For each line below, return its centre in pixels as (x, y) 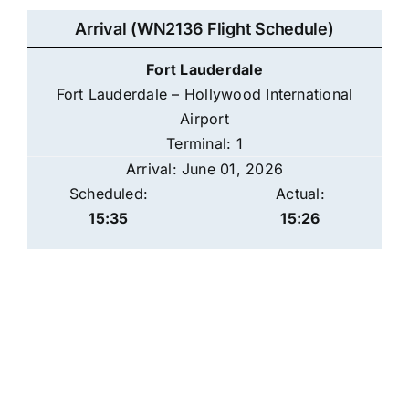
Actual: (300, 194)
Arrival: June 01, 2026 (204, 169)
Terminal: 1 (204, 144)
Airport (204, 119)
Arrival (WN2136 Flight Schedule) (204, 29)
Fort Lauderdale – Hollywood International (204, 94)
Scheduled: (109, 194)
